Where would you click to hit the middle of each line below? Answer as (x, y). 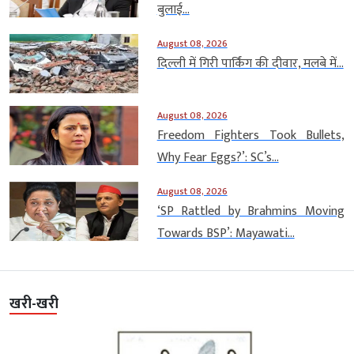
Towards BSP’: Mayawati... (226, 233)
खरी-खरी (34, 304)
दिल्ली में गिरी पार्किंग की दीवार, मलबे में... (250, 63)
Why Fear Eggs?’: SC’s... (218, 157)
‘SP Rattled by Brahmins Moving (250, 211)
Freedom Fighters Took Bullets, (250, 135)
